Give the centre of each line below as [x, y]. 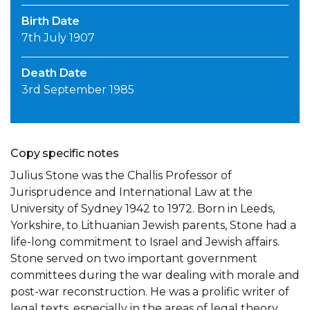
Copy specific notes [65, 154]
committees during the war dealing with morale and [155, 275]
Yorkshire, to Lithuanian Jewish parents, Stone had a [153, 226]
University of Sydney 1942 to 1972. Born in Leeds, [143, 209]
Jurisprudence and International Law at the [131, 192]
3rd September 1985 [78, 90]
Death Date [55, 73]
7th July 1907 [58, 38]
